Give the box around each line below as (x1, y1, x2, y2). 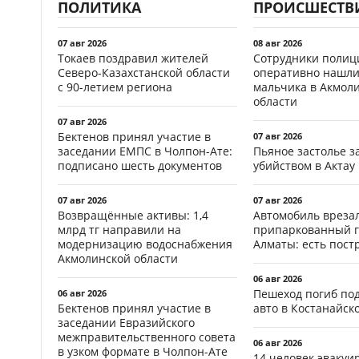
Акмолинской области (58, 250, 178, 266)
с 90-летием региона (58, 79, 172, 95)
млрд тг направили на (58, 221, 181, 237)
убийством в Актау (253, 157, 355, 173)
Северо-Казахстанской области (58, 64, 230, 80)
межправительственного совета (58, 329, 236, 345)
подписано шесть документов (58, 157, 222, 173)
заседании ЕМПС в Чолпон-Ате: (58, 143, 232, 159)
